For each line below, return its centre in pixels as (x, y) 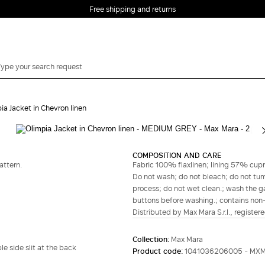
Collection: (152, 239)
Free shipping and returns (132, 9)
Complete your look (47, 112)
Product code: (159, 251)
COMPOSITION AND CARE (177, 155)
